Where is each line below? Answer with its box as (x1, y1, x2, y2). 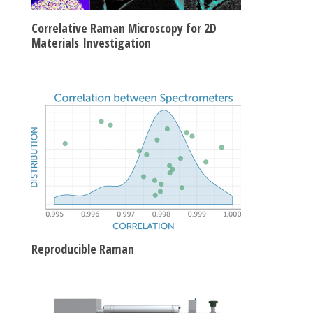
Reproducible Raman (31, 240, 134, 257)
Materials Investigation (31, 34, 151, 51)
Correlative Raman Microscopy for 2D (31, 19, 217, 36)
